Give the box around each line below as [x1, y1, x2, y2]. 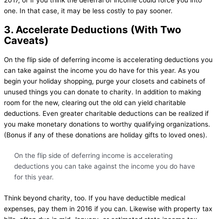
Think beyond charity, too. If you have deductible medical [4, 194, 185, 202]
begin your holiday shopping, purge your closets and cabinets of [4, 77, 205, 85]
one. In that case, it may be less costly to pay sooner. [4, 6, 173, 15]
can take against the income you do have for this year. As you [4, 66, 199, 74]
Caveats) [4, 34, 48, 46]
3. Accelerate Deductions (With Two [4, 23, 181, 36]
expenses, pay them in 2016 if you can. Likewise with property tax [4, 204, 212, 213]
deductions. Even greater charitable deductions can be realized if [4, 109, 209, 117]
